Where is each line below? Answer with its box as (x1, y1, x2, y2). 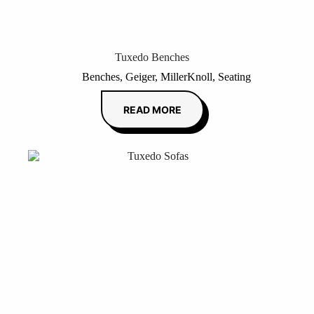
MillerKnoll (160, 70, 212, 83)
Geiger (125, 70, 155, 83)
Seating (217, 70, 251, 83)
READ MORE (123, 103, 182, 116)
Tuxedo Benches (115, 50, 190, 63)
